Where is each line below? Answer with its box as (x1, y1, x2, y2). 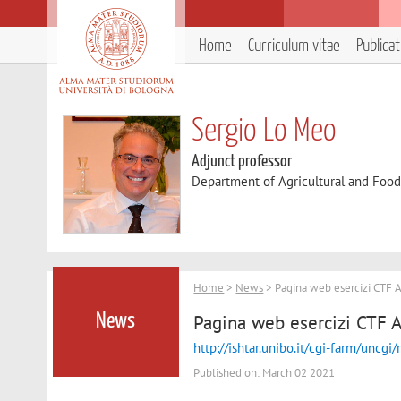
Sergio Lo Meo (192, 116, 337, 147)
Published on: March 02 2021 (193, 364, 336, 380)
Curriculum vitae (248, 38, 340, 55)
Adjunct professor (192, 153, 293, 170)
